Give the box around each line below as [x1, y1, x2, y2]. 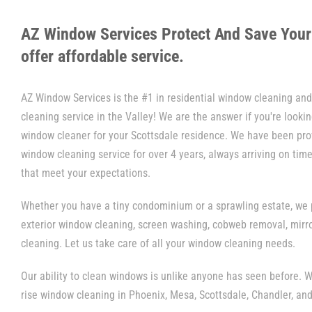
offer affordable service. [21, 47, 184, 66]
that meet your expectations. [21, 166, 150, 180]
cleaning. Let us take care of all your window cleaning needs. [21, 237, 295, 250]
